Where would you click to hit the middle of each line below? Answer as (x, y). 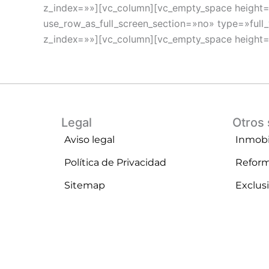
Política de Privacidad (115, 162)
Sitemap (85, 185)
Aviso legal (89, 139)
